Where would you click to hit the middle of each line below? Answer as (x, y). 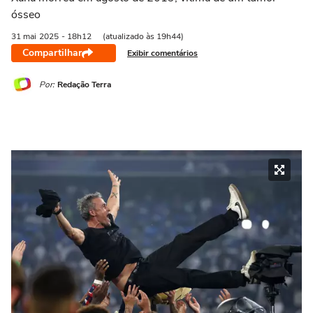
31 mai (24, 36)
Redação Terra (84, 84)
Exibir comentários (162, 53)
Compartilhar (52, 53)
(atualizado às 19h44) (143, 36)
